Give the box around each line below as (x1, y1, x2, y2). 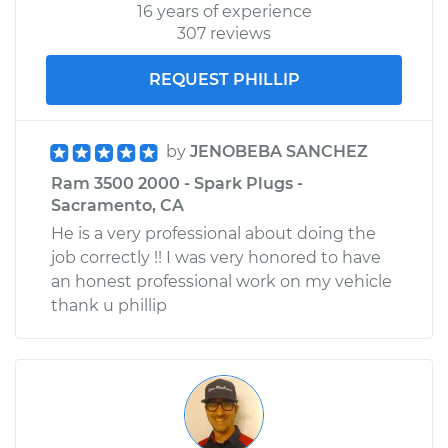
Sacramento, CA (51, 195, 184, 215)
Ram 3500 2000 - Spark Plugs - (51, 173, 303, 193)
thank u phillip (51, 295, 167, 315)
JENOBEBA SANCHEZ (190, 141, 368, 161)
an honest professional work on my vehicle (51, 271, 392, 291)
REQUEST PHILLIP (148, 69, 300, 89)
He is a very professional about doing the (51, 223, 376, 243)
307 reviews (177, 23, 271, 43)
